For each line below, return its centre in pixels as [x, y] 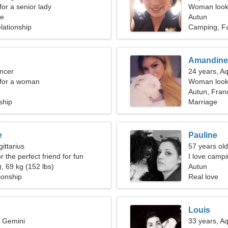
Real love [203, 177]
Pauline [203, 135]
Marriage [203, 102]
